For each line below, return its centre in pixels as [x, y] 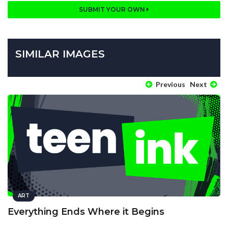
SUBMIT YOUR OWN [113, 10]
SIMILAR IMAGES [60, 54]
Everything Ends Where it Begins [86, 212]
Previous [170, 84]
